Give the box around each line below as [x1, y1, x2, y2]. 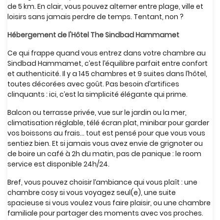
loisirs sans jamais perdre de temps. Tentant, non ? [7, 12, 184, 22]
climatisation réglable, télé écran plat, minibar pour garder [7, 118, 209, 128]
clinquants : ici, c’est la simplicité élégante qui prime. [7, 89, 188, 99]
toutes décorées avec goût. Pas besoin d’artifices [7, 79, 179, 89]
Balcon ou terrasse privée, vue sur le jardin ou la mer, [7, 108, 187, 117]
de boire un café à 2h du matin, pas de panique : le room [7, 149, 201, 159]
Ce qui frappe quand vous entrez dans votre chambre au [7, 48, 206, 58]
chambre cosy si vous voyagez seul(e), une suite [7, 188, 176, 197]
